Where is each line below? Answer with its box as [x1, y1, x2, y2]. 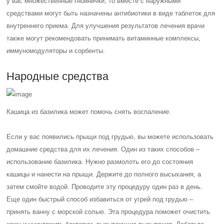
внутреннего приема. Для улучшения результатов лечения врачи [6, 22, 205, 29]
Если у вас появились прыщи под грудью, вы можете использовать [6, 133, 214, 140]
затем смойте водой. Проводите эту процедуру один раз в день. [6, 183, 203, 190]
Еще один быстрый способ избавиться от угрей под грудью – [6, 195, 193, 203]
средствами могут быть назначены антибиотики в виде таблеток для [6, 9, 215, 17]
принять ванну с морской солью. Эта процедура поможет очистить [6, 208, 210, 215]
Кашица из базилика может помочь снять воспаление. [6, 108, 171, 115]
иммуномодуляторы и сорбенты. [6, 47, 105, 54]
